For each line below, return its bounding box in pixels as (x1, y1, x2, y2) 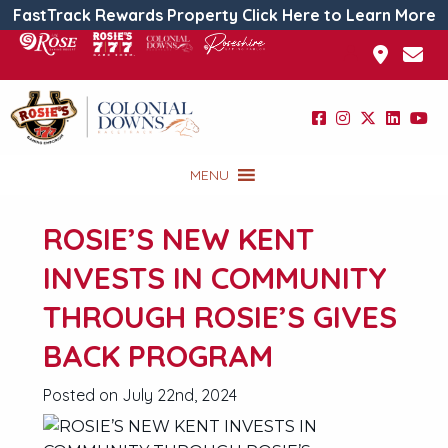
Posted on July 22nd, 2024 (43, 385, 237, 405)
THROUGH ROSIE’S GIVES (43, 298, 397, 336)
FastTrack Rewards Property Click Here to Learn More (12, 5, 436, 25)
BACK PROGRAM (43, 337, 273, 375)
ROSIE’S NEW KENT (43, 220, 314, 258)
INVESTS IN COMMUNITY (43, 259, 387, 297)
